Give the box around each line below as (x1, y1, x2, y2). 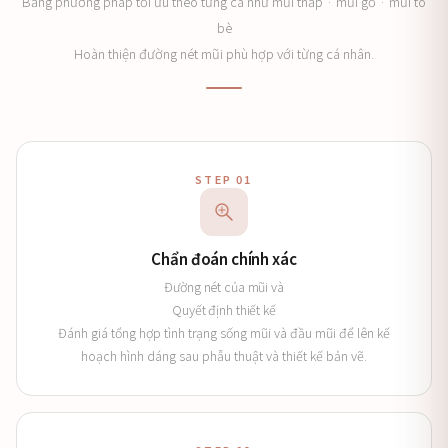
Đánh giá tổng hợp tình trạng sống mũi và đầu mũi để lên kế (58, 323, 390, 342)
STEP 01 (195, 171, 253, 187)
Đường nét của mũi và (164, 277, 284, 296)
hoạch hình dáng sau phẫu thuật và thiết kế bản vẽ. (81, 346, 367, 365)
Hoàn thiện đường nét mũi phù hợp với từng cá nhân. (74, 44, 374, 63)
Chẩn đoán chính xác (151, 247, 297, 269)
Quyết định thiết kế (172, 300, 276, 319)
